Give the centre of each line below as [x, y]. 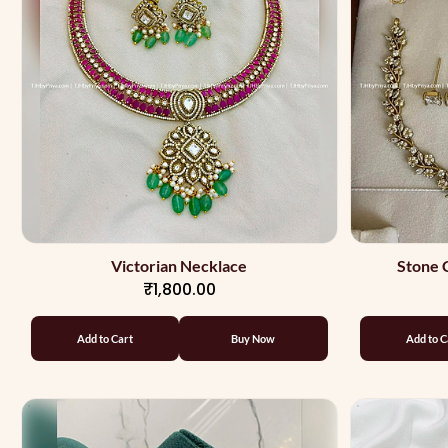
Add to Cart [105, 338]
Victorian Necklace [179, 266]
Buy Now [253, 338]
